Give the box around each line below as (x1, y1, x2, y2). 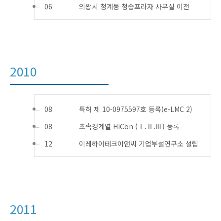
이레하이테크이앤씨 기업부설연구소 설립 (79, 139, 199, 149)
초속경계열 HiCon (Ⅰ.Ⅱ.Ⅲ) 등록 (79, 121, 180, 132)
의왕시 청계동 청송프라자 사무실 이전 (79, 1, 190, 11)
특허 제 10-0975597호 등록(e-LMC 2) (79, 104, 193, 114)
